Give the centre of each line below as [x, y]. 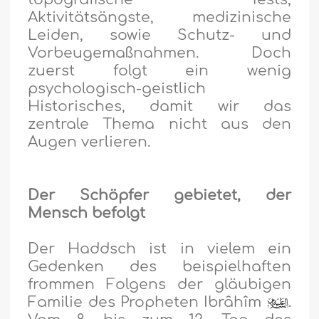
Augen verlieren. [89, 142]
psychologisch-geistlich [117, 89]
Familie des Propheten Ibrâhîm [147, 303]
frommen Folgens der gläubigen [159, 285]
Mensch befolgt [89, 214]
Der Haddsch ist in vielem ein [159, 249]
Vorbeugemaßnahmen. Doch [159, 53]
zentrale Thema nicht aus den [159, 125]
